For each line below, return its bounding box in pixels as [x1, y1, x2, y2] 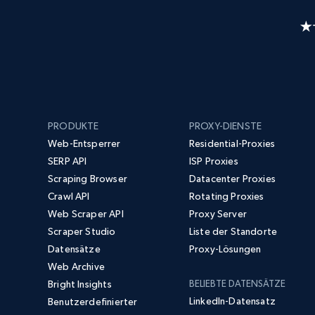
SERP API [48, 155, 87, 167]
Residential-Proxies [188, 138, 276, 150]
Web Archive [48, 261, 105, 273]
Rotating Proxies [188, 191, 264, 202]
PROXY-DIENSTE [188, 120, 262, 132]
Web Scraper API [48, 208, 124, 220]
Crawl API [48, 191, 90, 202]
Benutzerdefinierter [48, 296, 138, 308]
